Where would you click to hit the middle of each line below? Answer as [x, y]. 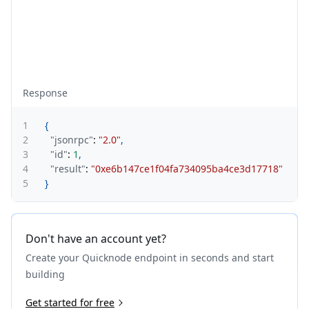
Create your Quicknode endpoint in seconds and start [150, 258]
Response [45, 93]
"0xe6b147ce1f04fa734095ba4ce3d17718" [187, 169]
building [45, 274]
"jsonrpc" [72, 140]
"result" [68, 169]
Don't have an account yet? [96, 239]
